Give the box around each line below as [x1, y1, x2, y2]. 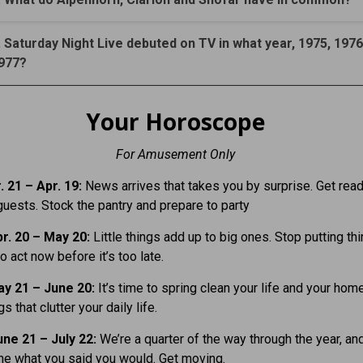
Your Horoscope [85, 105, 265, 137]
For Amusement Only [115, 146, 235, 162]
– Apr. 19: [24, 177, 82, 194]
